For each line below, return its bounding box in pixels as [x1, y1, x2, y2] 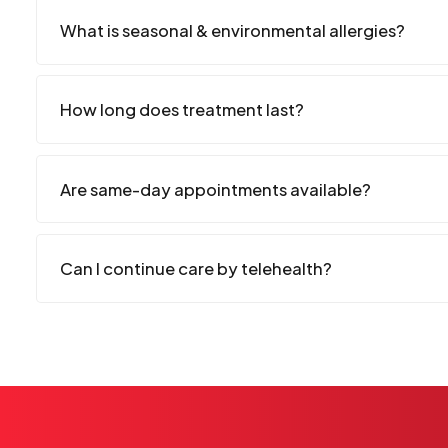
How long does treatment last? [59, 99, 304, 121]
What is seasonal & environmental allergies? [59, 19, 405, 41]
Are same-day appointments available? [59, 178, 371, 200]
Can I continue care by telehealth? [59, 257, 332, 279]
